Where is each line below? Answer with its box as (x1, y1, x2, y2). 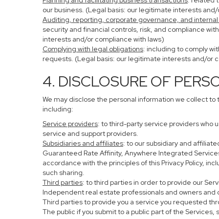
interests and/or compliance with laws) (43, 35, 164, 44)
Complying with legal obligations (43, 44, 143, 53)
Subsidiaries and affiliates (43, 139, 123, 148)
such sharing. (43, 168, 85, 177)
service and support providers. (43, 129, 138, 138)
